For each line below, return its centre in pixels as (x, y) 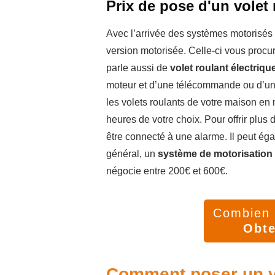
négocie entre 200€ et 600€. (167, 171)
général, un (132, 154)
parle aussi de (138, 68)
